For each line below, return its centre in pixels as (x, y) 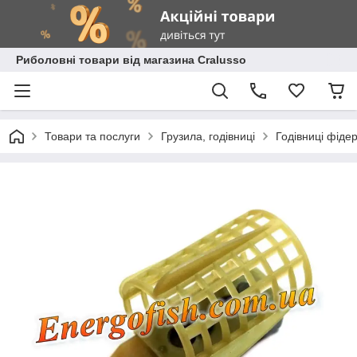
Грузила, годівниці (208, 136)
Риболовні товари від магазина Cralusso (131, 60)
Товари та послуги (92, 136)
